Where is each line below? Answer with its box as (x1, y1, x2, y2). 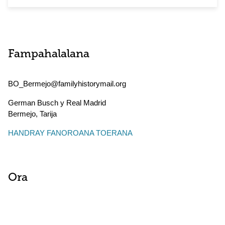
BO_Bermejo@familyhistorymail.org (8, 79, 126, 88)
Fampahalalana (8, 49, 89, 60)
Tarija (40, 109, 57, 118)
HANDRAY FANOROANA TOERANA (8, 129, 133, 137)
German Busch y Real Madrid (8, 98, 106, 107)
